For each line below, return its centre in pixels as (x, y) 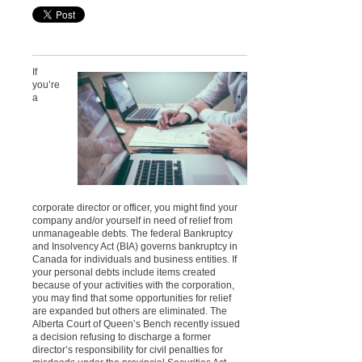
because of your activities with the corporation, (133, 285)
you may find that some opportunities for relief (132, 298)
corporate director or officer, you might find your (135, 207)
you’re (46, 84)
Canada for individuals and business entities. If (135, 259)
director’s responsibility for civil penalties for (128, 349)
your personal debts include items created (124, 272)
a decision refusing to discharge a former (122, 337)
